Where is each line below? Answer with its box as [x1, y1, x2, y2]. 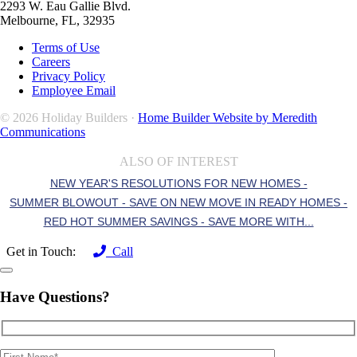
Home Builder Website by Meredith [138, 110, 317, 124]
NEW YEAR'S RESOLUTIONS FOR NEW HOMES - [49, 176, 308, 190]
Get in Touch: [6, 244, 76, 258]
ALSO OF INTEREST [119, 154, 238, 168]
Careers [32, 54, 70, 69]
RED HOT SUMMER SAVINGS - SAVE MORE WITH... [43, 214, 314, 228]
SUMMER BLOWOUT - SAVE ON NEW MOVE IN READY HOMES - [10, 195, 347, 209]
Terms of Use [32, 40, 100, 54]
